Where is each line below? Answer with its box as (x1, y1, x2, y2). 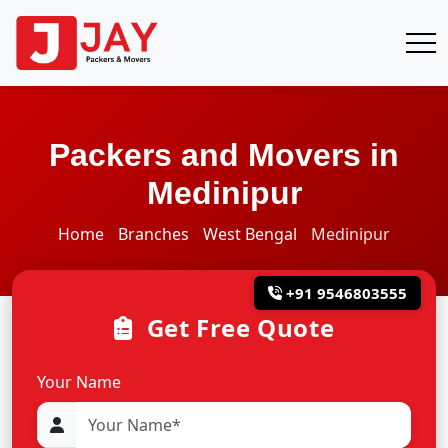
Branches (118, 223, 189, 245)
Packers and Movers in (49, 137, 399, 173)
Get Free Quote (140, 311, 335, 344)
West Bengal (203, 223, 297, 245)
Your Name (37, 371, 121, 393)
